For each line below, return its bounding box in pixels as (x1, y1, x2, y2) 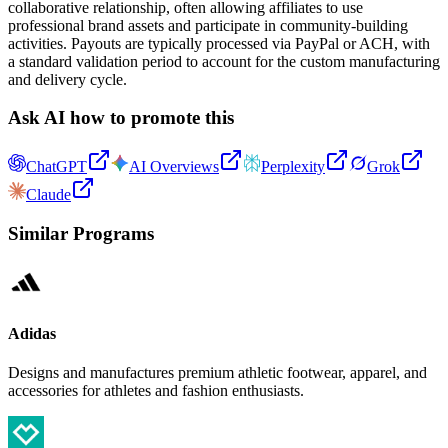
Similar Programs (8, 222, 154, 244)
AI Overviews (129, 158, 219, 176)
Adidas (8, 324, 56, 342)
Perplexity (261, 158, 325, 176)
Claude (26, 186, 71, 204)
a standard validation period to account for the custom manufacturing (8, 52, 440, 70)
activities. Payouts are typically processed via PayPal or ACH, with (8, 34, 430, 52)
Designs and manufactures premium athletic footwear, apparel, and (8, 364, 427, 382)
